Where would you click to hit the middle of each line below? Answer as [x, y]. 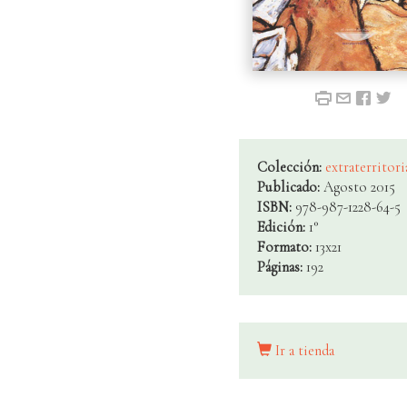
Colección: [291, 168]
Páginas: [281, 268]
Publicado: [290, 188]
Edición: [283, 228]
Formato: [286, 248]
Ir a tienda [303, 351]
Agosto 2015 [359, 188]
